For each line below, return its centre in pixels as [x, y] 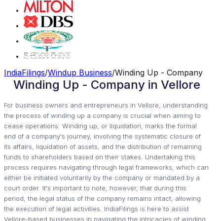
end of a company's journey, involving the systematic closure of [102, 136]
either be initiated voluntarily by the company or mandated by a [102, 177]
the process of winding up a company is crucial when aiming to [102, 115]
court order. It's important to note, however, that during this [95, 188]
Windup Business [80, 72]
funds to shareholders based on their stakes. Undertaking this [100, 157]
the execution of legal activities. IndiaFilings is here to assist [96, 208]
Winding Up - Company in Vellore [107, 84]
